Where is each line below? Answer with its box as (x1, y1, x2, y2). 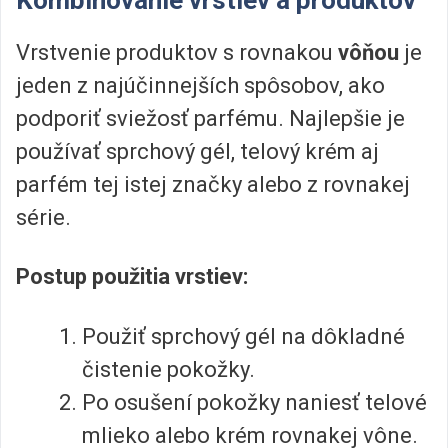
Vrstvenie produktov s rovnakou (16, 40, 338, 65)
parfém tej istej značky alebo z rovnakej (16, 172, 410, 197)
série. (16, 205, 71, 230)
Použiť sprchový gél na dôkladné (82, 323, 405, 349)
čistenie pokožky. (82, 356, 255, 382)
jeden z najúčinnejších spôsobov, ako (16, 73, 385, 98)
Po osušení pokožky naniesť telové (82, 389, 427, 415)
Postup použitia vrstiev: (16, 264, 248, 290)
